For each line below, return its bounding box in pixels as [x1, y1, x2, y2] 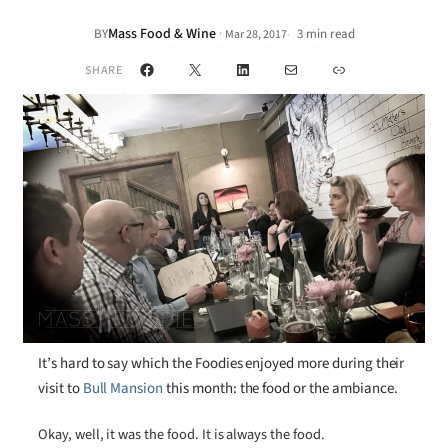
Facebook [145, 57, 211, 80]
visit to [38, 377, 83, 399]
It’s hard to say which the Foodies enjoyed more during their [38, 352, 405, 374]
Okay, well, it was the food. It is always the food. [38, 424, 325, 446]
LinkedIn [241, 57, 301, 80]
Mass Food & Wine [107, 24, 216, 44]
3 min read [293, 25, 355, 43]
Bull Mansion [82, 377, 164, 399]
